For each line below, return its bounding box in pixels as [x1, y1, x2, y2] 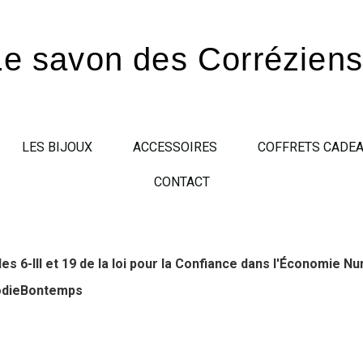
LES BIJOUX [21, 139, 92, 155]
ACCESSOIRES [132, 139, 217, 155]
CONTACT [153, 174, 210, 190]
